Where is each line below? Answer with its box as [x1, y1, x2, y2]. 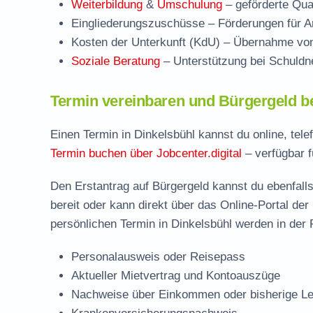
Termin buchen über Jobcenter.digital [50, 147, 242, 160]
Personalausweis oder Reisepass [71, 250, 245, 263]
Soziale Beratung [71, 54, 160, 68]
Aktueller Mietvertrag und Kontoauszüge [71, 269, 280, 282]
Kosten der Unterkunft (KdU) [71, 36, 220, 49]
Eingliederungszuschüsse [71, 17, 205, 30]
